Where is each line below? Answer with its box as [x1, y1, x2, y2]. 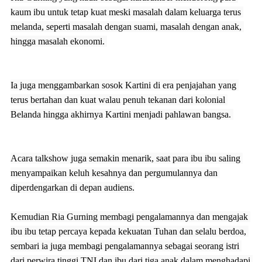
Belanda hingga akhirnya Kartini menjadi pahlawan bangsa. [11, 109, 233, 119]
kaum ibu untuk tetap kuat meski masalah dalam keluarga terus [11, 7, 241, 17]
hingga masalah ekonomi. [11, 36, 107, 46]
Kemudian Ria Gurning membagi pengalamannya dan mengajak [11, 212, 248, 222]
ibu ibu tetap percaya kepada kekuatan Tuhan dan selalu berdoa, [11, 226, 246, 236]
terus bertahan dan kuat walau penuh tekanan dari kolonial [11, 95, 225, 105]
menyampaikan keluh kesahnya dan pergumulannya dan [11, 168, 218, 178]
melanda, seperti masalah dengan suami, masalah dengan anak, [11, 22, 242, 32]
